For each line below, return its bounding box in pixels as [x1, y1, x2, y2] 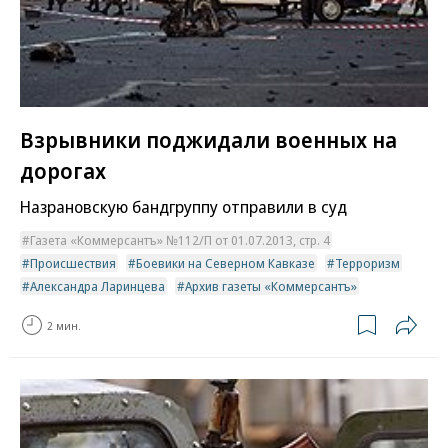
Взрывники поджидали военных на [20, 124, 397, 155]
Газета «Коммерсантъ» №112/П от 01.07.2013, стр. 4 [30, 231, 330, 250]
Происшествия [30, 254, 116, 273]
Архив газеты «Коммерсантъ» [185, 277, 357, 296]
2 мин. [47, 317, 81, 333]
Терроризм [335, 254, 400, 273]
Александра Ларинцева [30, 277, 165, 296]
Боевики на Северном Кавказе [136, 254, 315, 273]
